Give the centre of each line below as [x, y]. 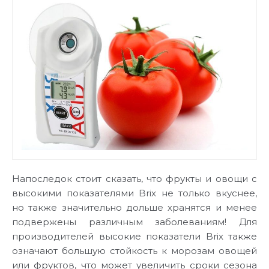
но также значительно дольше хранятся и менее [134, 207]
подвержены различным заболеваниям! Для [134, 222]
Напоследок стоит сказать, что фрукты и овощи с [134, 178]
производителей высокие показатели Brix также [134, 236]
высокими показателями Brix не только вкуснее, [134, 193]
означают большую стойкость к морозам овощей [134, 250]
